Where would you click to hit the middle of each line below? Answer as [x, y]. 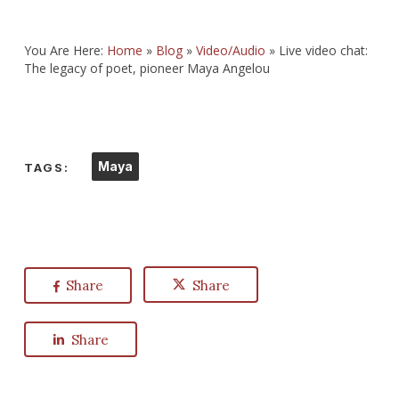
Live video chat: [323, 50]
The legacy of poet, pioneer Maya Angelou [147, 68]
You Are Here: [65, 50]
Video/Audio [230, 50]
